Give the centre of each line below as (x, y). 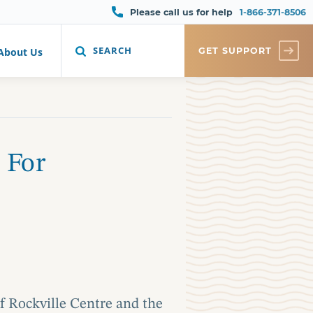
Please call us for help (181, 12)
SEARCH (112, 50)
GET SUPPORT (235, 50)
